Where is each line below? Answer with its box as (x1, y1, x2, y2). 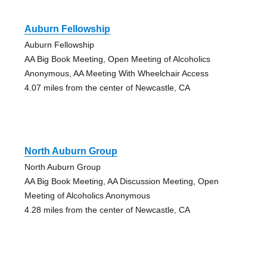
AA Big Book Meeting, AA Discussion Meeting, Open (24, 176, 219, 187)
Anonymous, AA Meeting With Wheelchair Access (24, 69, 209, 79)
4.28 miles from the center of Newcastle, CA (24, 205, 190, 215)
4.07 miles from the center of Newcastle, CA (24, 83, 190, 93)
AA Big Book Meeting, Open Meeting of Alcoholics (24, 54, 210, 64)
